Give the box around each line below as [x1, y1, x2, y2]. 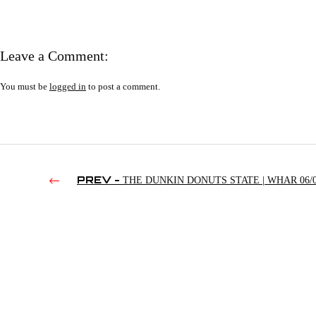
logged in [49, 81, 86, 92]
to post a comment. [86, 81, 160, 92]
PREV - [77, 174, 120, 186]
